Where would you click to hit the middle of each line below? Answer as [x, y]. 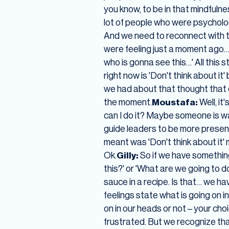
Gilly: [127, 155]
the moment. [128, 102]
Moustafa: [175, 102]
